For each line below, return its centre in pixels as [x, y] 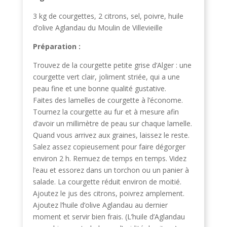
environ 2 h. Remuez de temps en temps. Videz [109, 158]
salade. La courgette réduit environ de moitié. [107, 182]
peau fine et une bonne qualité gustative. [99, 88]
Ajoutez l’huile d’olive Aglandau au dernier [100, 205]
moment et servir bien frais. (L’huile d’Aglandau [109, 217]
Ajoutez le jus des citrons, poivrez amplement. [108, 193]
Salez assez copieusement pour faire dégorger [109, 147]
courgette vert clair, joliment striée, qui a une [106, 77]
